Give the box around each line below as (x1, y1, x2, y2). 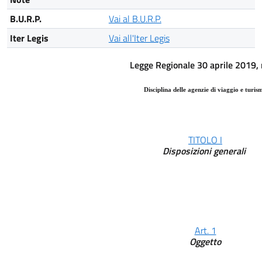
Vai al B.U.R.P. (108, 12, 161, 26)
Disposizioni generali (163, 144, 248, 158)
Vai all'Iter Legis (108, 31, 170, 46)
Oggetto (189, 235, 221, 249)
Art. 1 (194, 223, 216, 238)
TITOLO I (188, 133, 222, 147)
